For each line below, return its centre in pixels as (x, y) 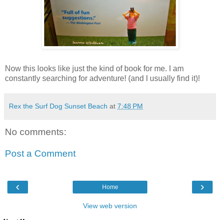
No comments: (36, 132)
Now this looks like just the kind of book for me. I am (94, 69)
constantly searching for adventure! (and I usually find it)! (102, 79)
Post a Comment (40, 153)
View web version (110, 206)
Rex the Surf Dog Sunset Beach (58, 106)
